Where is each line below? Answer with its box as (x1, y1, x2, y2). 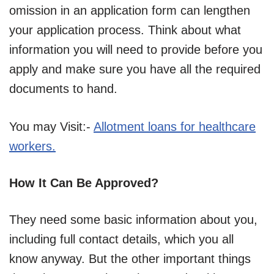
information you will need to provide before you (9, 43, 262, 57)
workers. (9, 139, 56, 154)
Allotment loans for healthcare (94, 120, 256, 134)
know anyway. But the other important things (9, 252, 251, 266)
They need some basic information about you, (9, 213, 257, 227)
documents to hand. (9, 82, 117, 96)
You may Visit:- (9, 120, 94, 134)
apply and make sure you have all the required (9, 62, 261, 76)
